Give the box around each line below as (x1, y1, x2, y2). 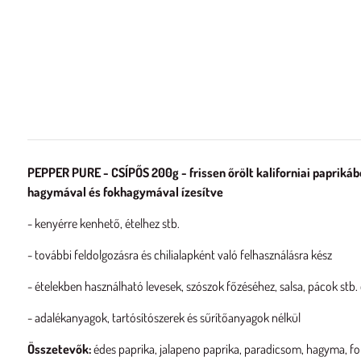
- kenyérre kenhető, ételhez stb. (27, 215, 180, 231)
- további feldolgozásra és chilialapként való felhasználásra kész (27, 247, 332, 263)
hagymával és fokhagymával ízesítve (27, 184, 223, 200)
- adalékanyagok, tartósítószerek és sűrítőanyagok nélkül (27, 309, 301, 326)
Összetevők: (27, 341, 91, 357)
